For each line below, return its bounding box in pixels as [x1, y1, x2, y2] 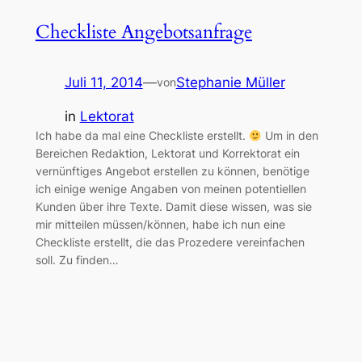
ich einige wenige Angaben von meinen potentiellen [35, 182, 306, 196]
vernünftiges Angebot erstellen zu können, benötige [35, 164, 309, 179]
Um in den [262, 128, 319, 143]
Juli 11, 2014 [64, 74, 143, 90]
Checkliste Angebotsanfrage [35, 19, 252, 44]
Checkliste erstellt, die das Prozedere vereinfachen [35, 235, 305, 250]
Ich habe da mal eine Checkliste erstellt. [35, 128, 249, 143]
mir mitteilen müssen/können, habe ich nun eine [35, 217, 285, 232]
